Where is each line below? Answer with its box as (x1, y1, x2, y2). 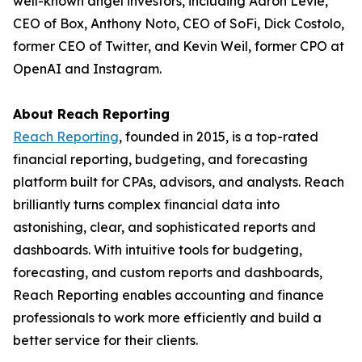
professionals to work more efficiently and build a (13, 309, 322, 326)
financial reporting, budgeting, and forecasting (13, 151, 308, 167)
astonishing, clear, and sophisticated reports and (13, 219, 316, 235)
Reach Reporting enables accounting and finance (13, 287, 324, 303)
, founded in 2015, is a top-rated (119, 128, 318, 145)
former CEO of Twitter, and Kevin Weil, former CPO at (13, 38, 344, 54)
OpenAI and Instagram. (13, 61, 162, 77)
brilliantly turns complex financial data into (13, 196, 280, 213)
